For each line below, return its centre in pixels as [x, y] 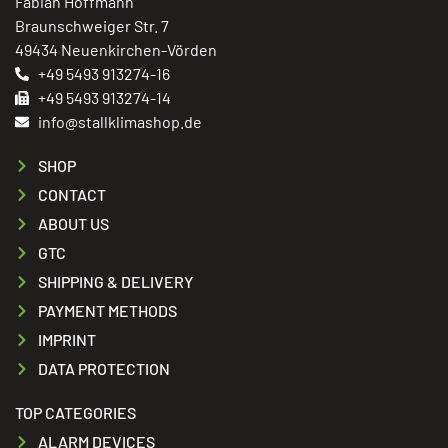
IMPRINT [66, 340]
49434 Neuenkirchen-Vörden [116, 50]
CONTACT [71, 195]
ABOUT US [73, 224]
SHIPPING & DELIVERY [115, 282]
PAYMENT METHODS [107, 311]
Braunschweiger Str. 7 [92, 26]
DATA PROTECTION [103, 369]
